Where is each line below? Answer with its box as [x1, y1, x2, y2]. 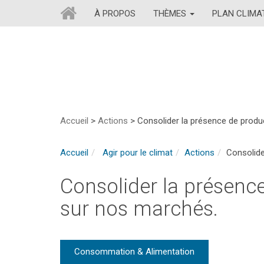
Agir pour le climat [100, 147, 173, 158]
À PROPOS [94, 8, 136, 19]
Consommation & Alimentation [74, 246, 194, 257]
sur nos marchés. [60, 197, 218, 221]
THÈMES [153, 8, 189, 19]
